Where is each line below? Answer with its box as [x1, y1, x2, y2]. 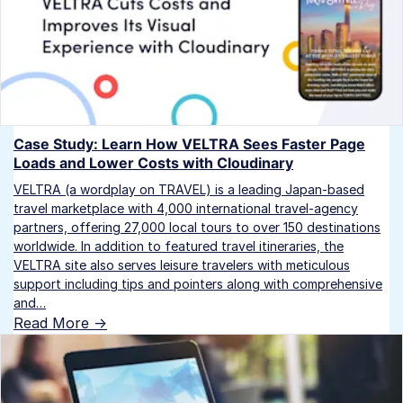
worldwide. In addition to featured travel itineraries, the [13, 238, 344, 255]
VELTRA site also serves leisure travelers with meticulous [13, 257, 350, 273]
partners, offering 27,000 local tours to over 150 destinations [13, 219, 381, 236]
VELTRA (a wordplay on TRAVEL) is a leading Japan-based [13, 182, 364, 198]
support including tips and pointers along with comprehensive [13, 276, 382, 292]
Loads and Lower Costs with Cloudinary [13, 154, 293, 173]
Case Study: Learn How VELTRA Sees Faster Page [13, 135, 365, 154]
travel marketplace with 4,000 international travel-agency [13, 201, 358, 217]
